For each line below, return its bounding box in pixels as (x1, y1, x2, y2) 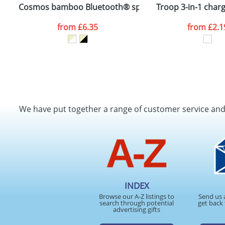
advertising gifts (113, 205, 160, 214)
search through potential (99, 198, 174, 207)
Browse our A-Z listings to (99, 192, 174, 201)
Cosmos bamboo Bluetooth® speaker (19, 2, 162, 13)
